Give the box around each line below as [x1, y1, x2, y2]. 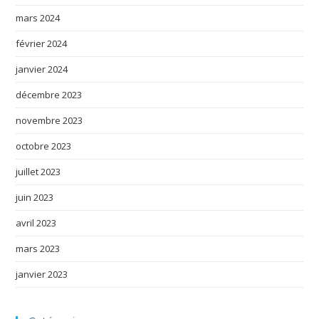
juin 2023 [16, 190, 54, 204]
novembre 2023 [16, 113, 83, 127]
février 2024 [16, 36, 68, 50]
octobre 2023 [16, 139, 72, 152]
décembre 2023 [16, 88, 83, 101]
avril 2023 [16, 216, 57, 229]
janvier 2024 [16, 62, 68, 75]
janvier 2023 [16, 267, 68, 281]
